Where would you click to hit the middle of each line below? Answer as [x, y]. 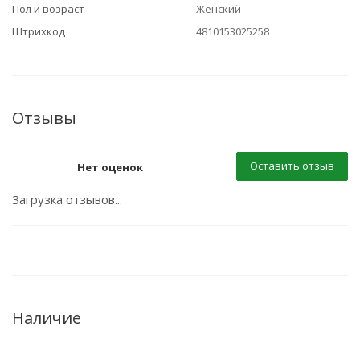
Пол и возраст [48, 9]
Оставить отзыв [292, 166]
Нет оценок [110, 167]
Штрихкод [39, 31]
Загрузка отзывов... [67, 199]
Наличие [47, 318]
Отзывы [44, 118]
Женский [219, 9]
